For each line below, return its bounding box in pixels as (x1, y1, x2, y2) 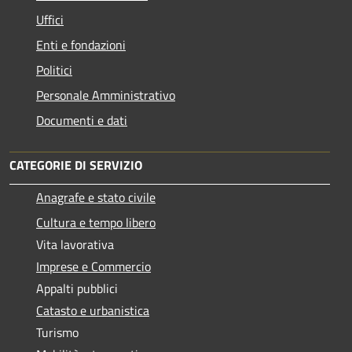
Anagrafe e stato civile (36, 187, 156, 207)
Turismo (36, 322, 79, 342)
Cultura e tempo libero (36, 212, 156, 232)
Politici (36, 60, 72, 79)
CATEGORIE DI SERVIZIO (9, 155, 142, 174)
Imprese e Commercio (36, 256, 151, 276)
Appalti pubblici (36, 278, 118, 298)
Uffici (36, 9, 64, 29)
